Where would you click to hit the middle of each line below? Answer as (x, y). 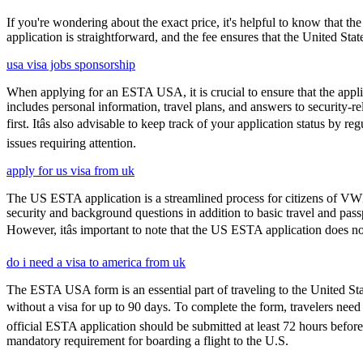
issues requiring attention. (71, 143)
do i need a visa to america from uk (96, 263)
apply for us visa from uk (70, 171)
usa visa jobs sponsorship (71, 65)
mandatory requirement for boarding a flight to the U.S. (147, 341)
